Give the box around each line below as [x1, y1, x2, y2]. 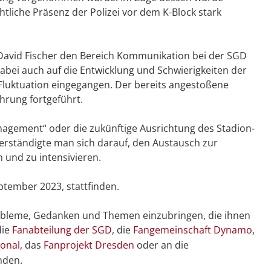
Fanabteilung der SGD [12, 223, 112, 237]
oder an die [134, 238, 189, 252]
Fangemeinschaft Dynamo [133, 223, 252, 237]
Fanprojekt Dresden [44, 238, 134, 252]
